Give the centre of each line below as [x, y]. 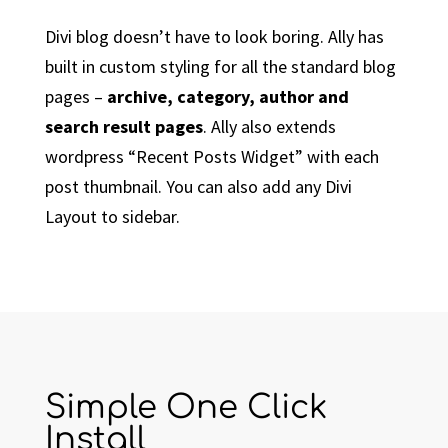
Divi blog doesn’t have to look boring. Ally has [214, 37]
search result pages [123, 127]
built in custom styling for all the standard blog [220, 67]
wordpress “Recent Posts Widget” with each [211, 157]
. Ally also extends [269, 127]
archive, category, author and [227, 97]
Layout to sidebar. [112, 217]
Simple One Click [186, 408]
